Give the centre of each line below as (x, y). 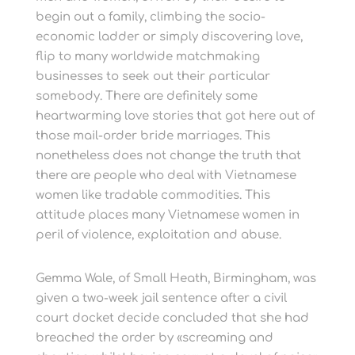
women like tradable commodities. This (153, 195)
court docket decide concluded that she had (172, 318)
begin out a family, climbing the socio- (150, 17)
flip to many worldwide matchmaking (147, 57)
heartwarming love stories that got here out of (175, 116)
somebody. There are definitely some (146, 96)
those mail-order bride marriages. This (153, 136)
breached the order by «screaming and (154, 338)
